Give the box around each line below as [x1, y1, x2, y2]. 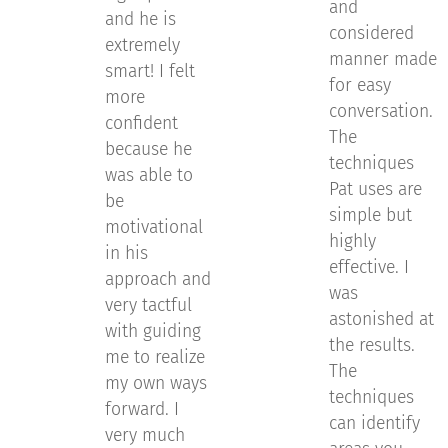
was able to [105, 165, 193, 186]
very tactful [105, 295, 192, 316]
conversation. [329, 101, 433, 122]
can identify [329, 413, 420, 434]
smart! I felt [105, 61, 195, 82]
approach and [105, 269, 211, 290]
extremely [105, 35, 180, 56]
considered [329, 23, 414, 44]
